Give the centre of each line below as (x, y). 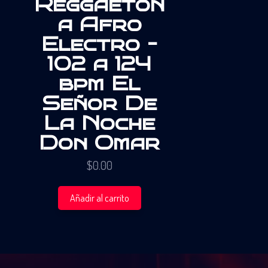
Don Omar (100, 143)
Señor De (100, 103)
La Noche (100, 123)
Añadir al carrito (99, 198)
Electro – (100, 44)
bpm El (100, 84)
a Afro (99, 25)
